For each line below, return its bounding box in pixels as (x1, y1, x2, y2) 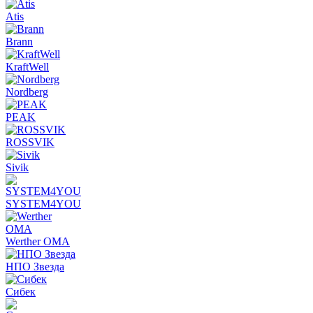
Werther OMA (6, 235, 70, 247)
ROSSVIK (6, 136, 54, 148)
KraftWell (6, 61, 49, 73)
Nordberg (6, 86, 48, 98)
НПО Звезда (6, 261, 64, 272)
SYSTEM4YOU (6, 198, 81, 210)
